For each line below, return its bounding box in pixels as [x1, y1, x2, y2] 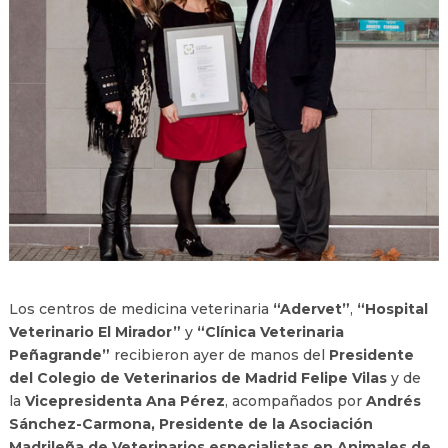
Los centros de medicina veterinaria [8, 299, 273, 318]
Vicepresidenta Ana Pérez [24, 391, 225, 410]
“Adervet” [272, 299, 350, 318]
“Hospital [356, 299, 428, 318]
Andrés [365, 391, 421, 410]
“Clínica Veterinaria [196, 322, 344, 341]
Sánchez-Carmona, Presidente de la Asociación [8, 414, 373, 433]
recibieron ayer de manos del [109, 345, 329, 364]
